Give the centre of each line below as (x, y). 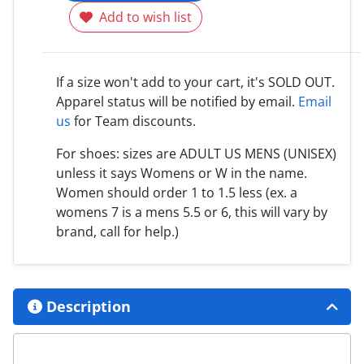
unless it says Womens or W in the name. (182, 173)
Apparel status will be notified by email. (177, 102)
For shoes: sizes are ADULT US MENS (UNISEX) (196, 154)
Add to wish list (145, 17)
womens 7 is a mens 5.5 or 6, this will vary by (192, 212)
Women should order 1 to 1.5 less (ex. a (177, 193)
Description (87, 307)
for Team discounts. (133, 121)
